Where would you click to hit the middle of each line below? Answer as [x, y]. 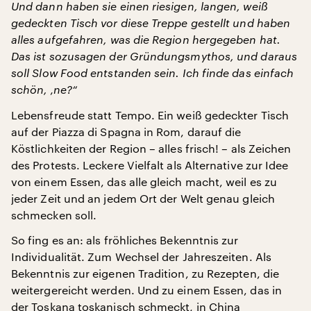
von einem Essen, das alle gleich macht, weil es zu [144, 182]
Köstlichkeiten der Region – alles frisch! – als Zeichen [151, 148]
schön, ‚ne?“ [44, 89]
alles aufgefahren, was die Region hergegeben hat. [146, 39]
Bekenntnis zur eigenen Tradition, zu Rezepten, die [145, 273]
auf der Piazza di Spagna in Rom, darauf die [126, 132]
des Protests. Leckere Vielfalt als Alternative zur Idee [150, 165]
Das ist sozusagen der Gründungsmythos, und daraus [154, 56]
